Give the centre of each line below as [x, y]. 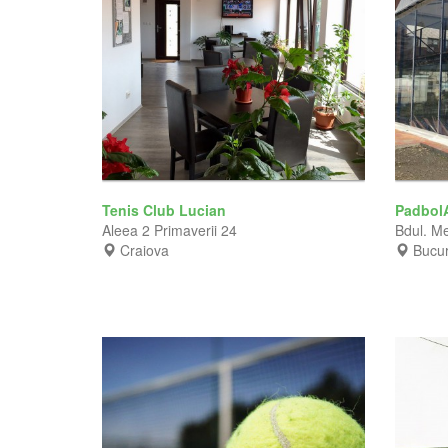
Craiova [144, 249]
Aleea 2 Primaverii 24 [169, 229]
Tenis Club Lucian [166, 209]
